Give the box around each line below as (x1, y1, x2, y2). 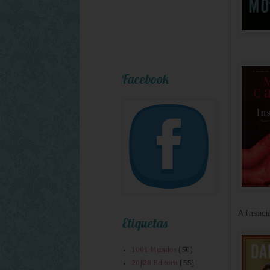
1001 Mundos (131, 246, 177, 254)
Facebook (122, 71, 169, 87)
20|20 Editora (131, 259, 178, 267)
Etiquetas (122, 215, 168, 231)
